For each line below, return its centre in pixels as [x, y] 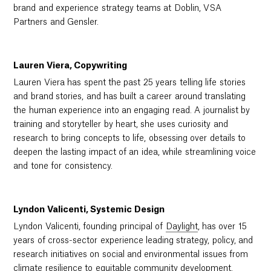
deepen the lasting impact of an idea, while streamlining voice [135, 153]
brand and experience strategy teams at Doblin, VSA [118, 8]
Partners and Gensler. [56, 22]
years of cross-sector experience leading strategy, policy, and [133, 241]
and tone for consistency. [63, 167]
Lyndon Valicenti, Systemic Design [89, 210]
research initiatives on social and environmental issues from [131, 255]
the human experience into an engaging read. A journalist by [132, 111]
